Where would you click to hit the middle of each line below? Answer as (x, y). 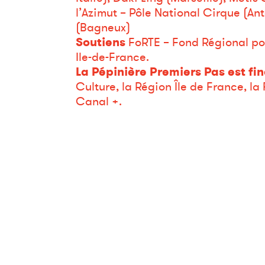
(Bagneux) (103, 27)
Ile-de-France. (112, 57)
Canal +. (98, 101)
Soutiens (102, 42)
